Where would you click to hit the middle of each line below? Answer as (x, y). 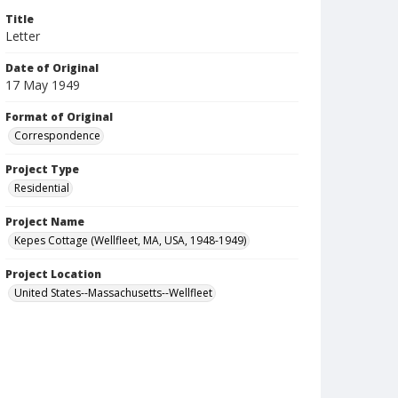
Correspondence (57, 135)
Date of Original (52, 68)
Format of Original (59, 117)
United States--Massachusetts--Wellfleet (113, 293)
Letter (23, 36)
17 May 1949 (43, 85)
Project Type (42, 169)
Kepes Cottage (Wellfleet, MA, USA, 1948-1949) (130, 240)
